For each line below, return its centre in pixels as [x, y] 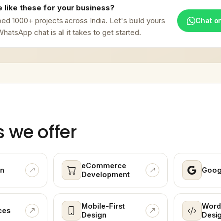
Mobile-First [103, 206]
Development [106, 175]
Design [94, 215]
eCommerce [104, 166]
